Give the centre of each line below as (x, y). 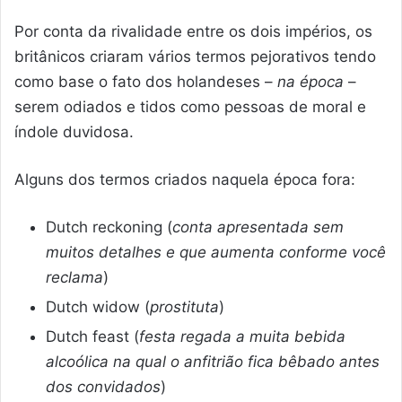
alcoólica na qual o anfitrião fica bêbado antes (213, 362)
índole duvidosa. (74, 132)
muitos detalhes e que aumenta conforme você (216, 253)
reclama (74, 278)
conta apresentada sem (258, 227)
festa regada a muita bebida (242, 337)
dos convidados (103, 387)
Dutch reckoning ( (109, 227)
